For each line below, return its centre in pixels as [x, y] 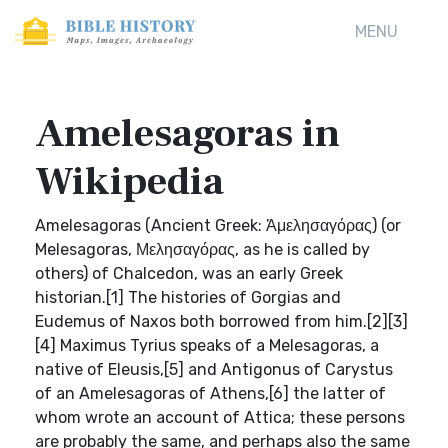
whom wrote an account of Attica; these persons [220, 417]
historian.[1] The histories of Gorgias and [188, 297]
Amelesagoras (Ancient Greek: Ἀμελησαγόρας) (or [218, 225]
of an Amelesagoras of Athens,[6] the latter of [210, 393]
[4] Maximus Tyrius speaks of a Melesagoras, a [207, 345]
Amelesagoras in [187, 133]
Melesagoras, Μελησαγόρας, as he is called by [202, 249]
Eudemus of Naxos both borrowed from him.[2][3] [221, 321]
